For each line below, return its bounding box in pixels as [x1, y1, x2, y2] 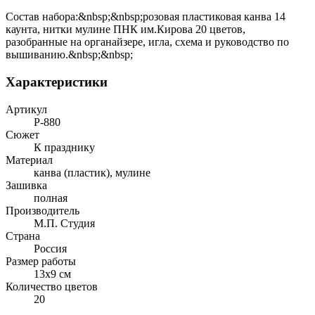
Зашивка [6, 179, 47, 191]
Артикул [6, 103, 47, 115]
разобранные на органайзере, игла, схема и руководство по [6, 36, 289, 49]
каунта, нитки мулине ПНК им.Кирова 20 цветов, [6, 23, 245, 36]
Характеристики [6, 74, 108, 89]
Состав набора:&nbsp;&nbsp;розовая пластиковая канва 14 [6, 11, 285, 23]
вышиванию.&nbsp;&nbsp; [6, 49, 133, 61]
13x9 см [34, 267, 71, 280]
